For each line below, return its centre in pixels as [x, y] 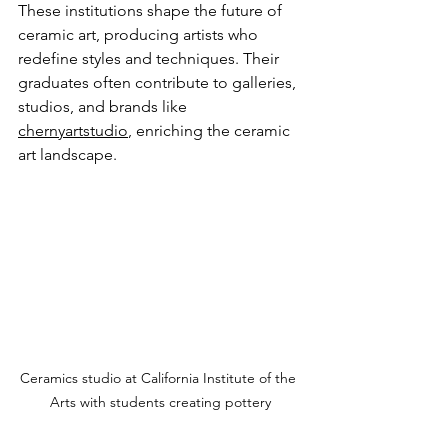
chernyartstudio [73, 130]
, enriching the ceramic [211, 130]
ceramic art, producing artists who [140, 34]
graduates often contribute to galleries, [159, 82]
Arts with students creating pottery [160, 402]
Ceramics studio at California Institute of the [160, 378]
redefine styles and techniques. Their [150, 58]
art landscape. [67, 154]
